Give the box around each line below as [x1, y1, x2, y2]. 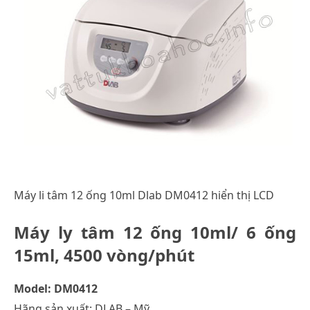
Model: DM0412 [14, 280, 98, 296]
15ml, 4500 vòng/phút [14, 243, 194, 266]
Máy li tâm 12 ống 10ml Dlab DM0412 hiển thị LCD [14, 187, 274, 203]
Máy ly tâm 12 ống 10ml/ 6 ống [14, 220, 296, 244]
